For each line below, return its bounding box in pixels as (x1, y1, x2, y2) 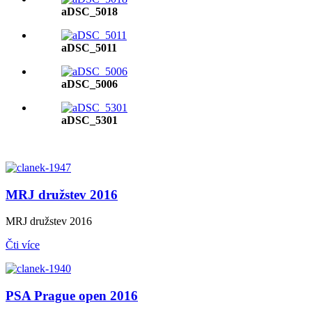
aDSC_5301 (61, 114, 118, 126)
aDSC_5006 (61, 78, 118, 90)
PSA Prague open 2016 (6, 288, 138, 304)
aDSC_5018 (61, 6, 118, 17)
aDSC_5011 (61, 42, 117, 54)
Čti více (6, 239, 40, 251)
